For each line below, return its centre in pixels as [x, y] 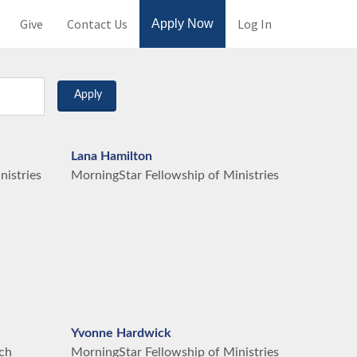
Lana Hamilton [111, 156]
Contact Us [97, 24]
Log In [255, 24]
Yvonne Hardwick [121, 333]
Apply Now [182, 24]
